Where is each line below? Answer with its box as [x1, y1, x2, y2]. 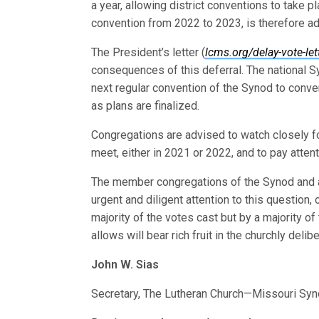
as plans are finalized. [91, 99, 200, 113]
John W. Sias [91, 258, 159, 271]
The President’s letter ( [91, 46, 206, 59]
